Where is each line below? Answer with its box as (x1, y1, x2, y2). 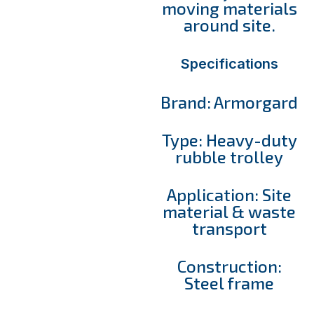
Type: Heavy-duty (161, 129, 297, 150)
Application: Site (167, 184, 292, 205)
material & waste (163, 200, 296, 221)
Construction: (177, 255, 282, 276)
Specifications (180, 55, 278, 72)
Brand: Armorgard (161, 91, 299, 112)
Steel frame (184, 272, 275, 293)
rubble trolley (175, 146, 284, 167)
